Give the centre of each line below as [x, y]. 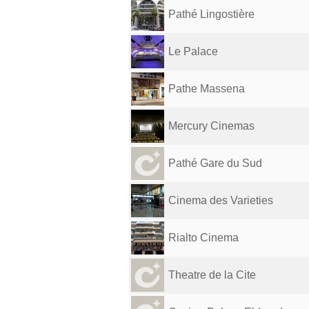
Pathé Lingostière [211, 14]
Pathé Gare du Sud [215, 163]
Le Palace [193, 51]
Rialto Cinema [203, 238]
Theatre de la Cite [212, 275]
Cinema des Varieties [221, 200]
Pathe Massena [207, 89]
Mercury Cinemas [211, 126]
